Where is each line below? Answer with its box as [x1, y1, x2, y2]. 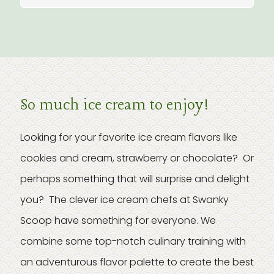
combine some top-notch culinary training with [20, 234, 246, 248]
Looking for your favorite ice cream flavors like [20, 130, 237, 144]
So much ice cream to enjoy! [20, 95, 209, 116]
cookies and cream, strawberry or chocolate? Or [20, 151, 254, 165]
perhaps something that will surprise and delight [20, 172, 250, 186]
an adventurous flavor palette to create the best [20, 255, 254, 269]
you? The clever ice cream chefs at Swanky [20, 193, 229, 207]
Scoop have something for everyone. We [20, 213, 216, 228]
